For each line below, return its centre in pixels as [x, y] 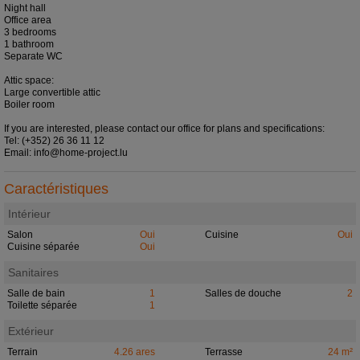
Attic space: [29, 81]
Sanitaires [33, 273]
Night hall [25, 8]
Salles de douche [243, 294]
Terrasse [223, 352]
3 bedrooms [30, 33]
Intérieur [29, 214]
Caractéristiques [56, 189]
